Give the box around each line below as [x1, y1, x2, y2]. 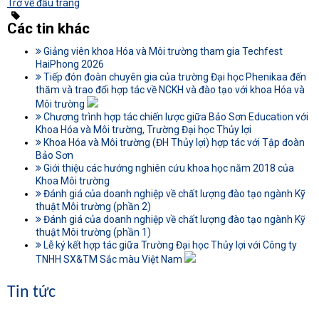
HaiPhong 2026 [36, 58, 104, 70]
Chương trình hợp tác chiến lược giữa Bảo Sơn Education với [41, 110, 308, 122]
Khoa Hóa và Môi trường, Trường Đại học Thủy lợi [36, 123, 251, 135]
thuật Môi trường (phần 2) [36, 200, 151, 212]
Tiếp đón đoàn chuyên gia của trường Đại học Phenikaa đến [41, 70, 306, 83]
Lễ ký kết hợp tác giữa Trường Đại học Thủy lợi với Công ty [41, 239, 297, 251]
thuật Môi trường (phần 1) [36, 226, 151, 238]
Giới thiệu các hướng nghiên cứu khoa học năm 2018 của [41, 162, 294, 174]
